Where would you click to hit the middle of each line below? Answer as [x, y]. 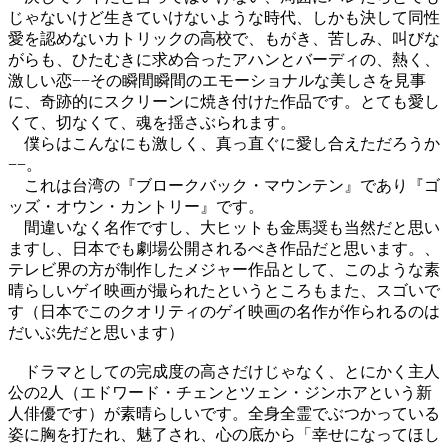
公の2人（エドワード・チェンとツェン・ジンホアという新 [220, 393]
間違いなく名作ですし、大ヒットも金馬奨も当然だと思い [224, 228]
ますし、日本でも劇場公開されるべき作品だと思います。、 [224, 249]
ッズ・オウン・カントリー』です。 [136, 207]
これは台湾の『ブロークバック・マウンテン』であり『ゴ [224, 186]
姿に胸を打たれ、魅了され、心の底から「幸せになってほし [224, 435]
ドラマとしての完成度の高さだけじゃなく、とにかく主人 [224, 372]
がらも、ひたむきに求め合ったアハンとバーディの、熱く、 [224, 60]
